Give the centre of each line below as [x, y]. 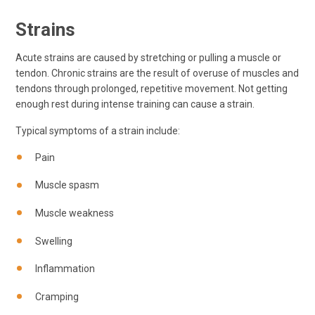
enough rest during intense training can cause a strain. [135, 104]
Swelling [54, 241]
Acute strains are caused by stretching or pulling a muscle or [148, 57]
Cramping [57, 296]
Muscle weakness [75, 213]
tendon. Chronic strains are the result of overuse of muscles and [157, 73]
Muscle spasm [67, 185]
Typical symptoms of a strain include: [98, 130]
